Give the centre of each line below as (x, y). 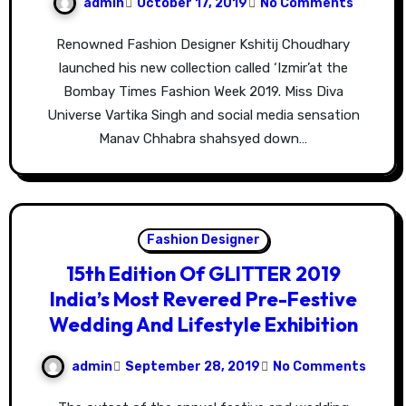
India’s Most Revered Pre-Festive (203, 300)
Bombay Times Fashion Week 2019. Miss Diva (203, 92)
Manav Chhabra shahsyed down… (203, 139)
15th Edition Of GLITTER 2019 (203, 274)
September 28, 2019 (192, 366)
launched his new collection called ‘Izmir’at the (203, 68)
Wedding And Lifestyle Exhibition (203, 325)
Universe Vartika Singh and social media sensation (203, 116)
